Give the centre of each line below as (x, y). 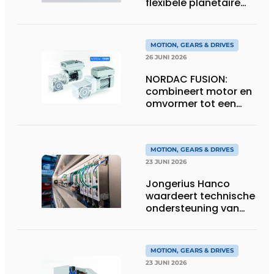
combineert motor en (199, 91)
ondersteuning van (192, 208)
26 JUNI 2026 (166, 57)
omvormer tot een (191, 103)
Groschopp (174, 220)
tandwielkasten (184, 15)
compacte (172, 116)
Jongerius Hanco (188, 183)
